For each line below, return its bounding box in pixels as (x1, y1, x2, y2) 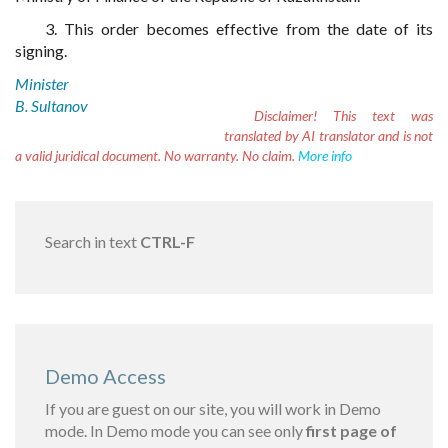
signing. (15, 41, 67, 60)
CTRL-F (140, 232, 195, 251)
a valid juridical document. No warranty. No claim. (15, 147, 298, 164)
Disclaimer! (254, 107, 317, 124)
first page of (306, 421, 397, 440)
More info (298, 147, 352, 164)
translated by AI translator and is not (224, 127, 433, 144)
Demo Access (45, 364, 166, 388)
